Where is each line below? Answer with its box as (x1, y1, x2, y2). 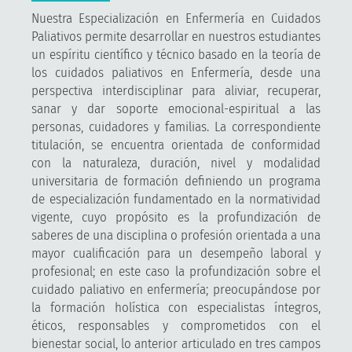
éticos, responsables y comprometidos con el (31, 317, 321, 334)
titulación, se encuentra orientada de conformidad (31, 136, 321, 153)
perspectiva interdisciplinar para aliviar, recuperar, (31, 82, 321, 99)
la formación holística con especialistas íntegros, (31, 299, 321, 316)
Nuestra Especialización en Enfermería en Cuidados (31, 9, 321, 27)
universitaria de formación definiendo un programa (31, 172, 321, 189)
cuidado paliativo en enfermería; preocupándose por (31, 280, 321, 298)
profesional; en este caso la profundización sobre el (31, 262, 321, 280)
